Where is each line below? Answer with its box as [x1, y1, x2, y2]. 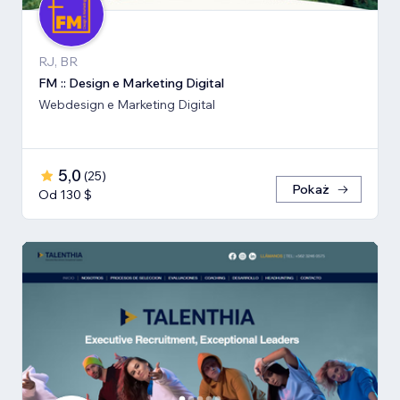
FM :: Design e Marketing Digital [38, 75, 224, 92]
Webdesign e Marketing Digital [38, 96, 215, 113]
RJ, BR [38, 54, 78, 71]
